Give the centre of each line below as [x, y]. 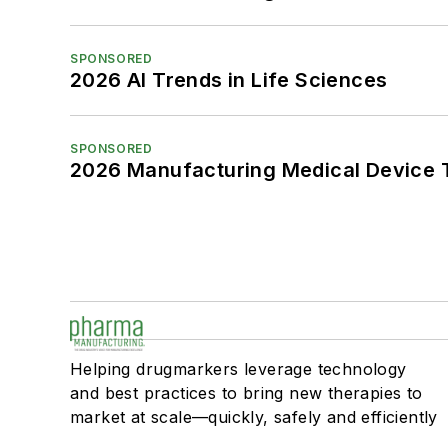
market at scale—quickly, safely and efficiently [254, 417]
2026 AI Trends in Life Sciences [229, 80]
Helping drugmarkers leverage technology [238, 369]
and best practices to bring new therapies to [246, 393]
